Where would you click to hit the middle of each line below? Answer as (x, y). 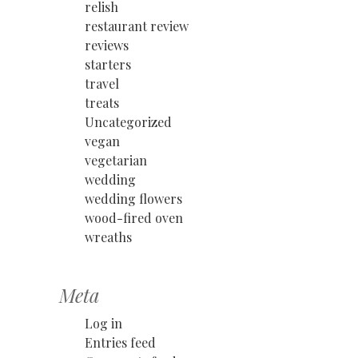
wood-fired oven (134, 217)
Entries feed (120, 342)
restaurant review (137, 26)
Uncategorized (128, 121)
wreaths (108, 237)
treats (102, 102)
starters (108, 64)
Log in (103, 323)
